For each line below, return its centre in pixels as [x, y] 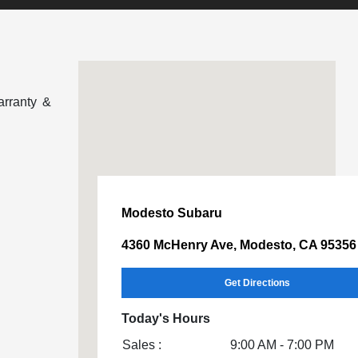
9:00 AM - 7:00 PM [282, 344]
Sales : [141, 344]
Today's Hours [165, 318]
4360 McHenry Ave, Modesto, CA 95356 [239, 245]
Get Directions [257, 282]
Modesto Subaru [171, 213]
